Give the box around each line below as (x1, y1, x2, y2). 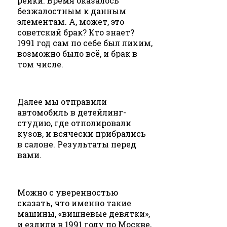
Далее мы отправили (17, 96, 107, 107)
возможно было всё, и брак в (17, 48, 137, 59)
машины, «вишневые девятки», (17, 208, 150, 219)
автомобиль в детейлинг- (17, 107, 126, 118)
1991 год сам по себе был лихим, (17, 37, 153, 49)
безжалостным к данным (17, 6, 126, 17)
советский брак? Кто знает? (17, 27, 134, 38)
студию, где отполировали (17, 118, 131, 129)
